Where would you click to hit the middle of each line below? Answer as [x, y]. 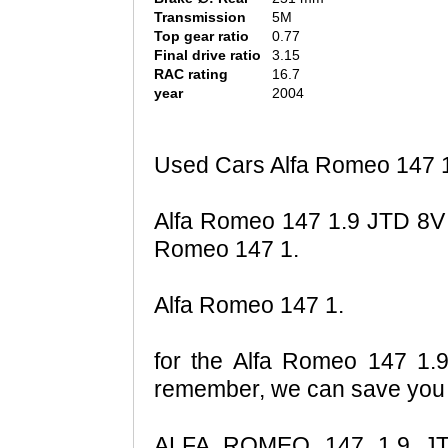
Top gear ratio [201, 36]
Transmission [200, 17]
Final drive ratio [207, 55]
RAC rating [191, 74]
